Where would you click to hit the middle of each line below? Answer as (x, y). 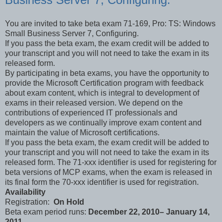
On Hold (69, 202)
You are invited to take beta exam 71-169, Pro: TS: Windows (110, 23)
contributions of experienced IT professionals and (91, 112)
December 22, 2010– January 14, (149, 212)
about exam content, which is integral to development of (102, 93)
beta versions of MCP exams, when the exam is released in (109, 172)
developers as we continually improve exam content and (103, 122)
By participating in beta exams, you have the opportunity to (107, 73)
